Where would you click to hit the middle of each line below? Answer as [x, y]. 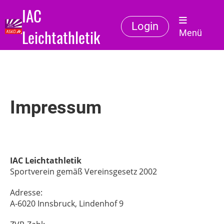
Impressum [56, 107]
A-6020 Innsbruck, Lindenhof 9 [67, 203]
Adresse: [26, 192]
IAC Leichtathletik [46, 160]
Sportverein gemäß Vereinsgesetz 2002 [83, 171]
